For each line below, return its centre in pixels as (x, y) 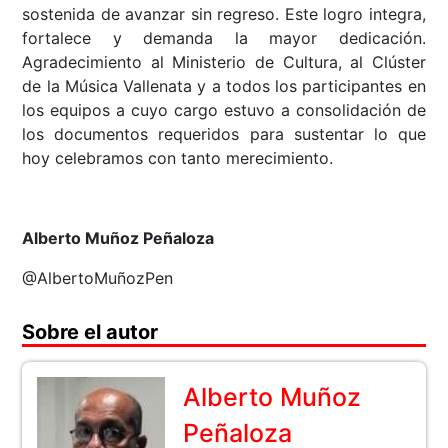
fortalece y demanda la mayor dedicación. (224, 38)
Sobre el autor (90, 332)
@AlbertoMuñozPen (98, 278)
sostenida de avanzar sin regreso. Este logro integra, (224, 14)
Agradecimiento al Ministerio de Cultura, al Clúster (224, 62)
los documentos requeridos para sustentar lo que (224, 134)
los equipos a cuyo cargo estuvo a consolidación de (224, 110)
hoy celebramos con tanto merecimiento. (178, 158)
